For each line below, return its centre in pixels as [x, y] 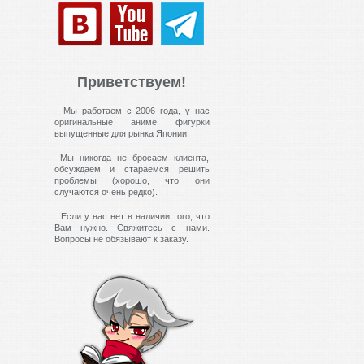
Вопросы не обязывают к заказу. [121, 239]
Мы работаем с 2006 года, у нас [132, 110]
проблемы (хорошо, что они [132, 180]
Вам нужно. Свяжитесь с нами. [132, 227]
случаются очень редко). [106, 192]
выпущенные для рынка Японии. [123, 133]
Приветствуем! [132, 82]
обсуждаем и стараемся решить [132, 169]
